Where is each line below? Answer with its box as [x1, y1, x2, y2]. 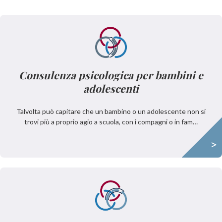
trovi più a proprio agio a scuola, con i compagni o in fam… [24, 117, 198, 126]
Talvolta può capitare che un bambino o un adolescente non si [16, 107, 206, 115]
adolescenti [83, 81, 139, 95]
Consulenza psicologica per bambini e [19, 68, 203, 82]
